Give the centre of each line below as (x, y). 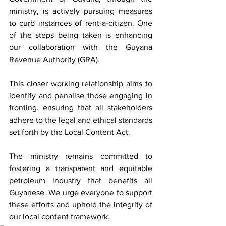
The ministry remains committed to (81, 156)
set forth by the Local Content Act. (70, 132)
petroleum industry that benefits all (81, 180)
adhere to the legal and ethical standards (81, 120)
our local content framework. (60, 217)
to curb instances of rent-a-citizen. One (81, 23)
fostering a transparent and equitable (81, 168)
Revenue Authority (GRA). (55, 59)
